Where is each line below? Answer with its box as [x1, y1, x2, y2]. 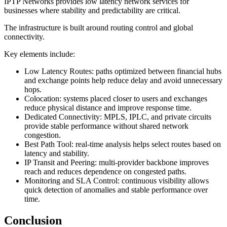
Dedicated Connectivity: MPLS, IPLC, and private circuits [24, 112, 211, 122]
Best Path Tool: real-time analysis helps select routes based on [24, 140, 221, 149]
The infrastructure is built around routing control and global [4, 23, 193, 32]
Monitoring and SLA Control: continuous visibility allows [24, 176, 209, 185]
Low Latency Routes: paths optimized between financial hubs [24, 67, 221, 76]
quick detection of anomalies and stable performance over [24, 185, 208, 195]
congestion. [24, 131, 61, 140]
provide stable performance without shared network [24, 122, 188, 131]
